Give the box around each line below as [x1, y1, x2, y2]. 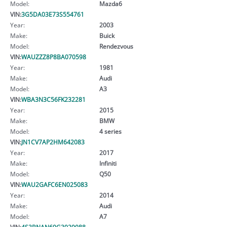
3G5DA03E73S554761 [21, 10, 84, 18]
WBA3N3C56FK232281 [21, 95, 86, 103]
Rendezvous [99, 42, 133, 50]
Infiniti [99, 159, 117, 167]
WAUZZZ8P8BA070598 [21, 52, 86, 61]
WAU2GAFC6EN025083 [21, 180, 88, 188]
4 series [99, 127, 122, 135]
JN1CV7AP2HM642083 [21, 137, 85, 146]
